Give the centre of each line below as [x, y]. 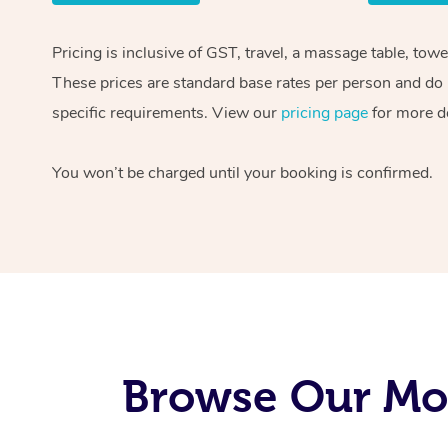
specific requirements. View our [166, 112]
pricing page [324, 112]
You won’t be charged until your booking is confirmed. [242, 172]
